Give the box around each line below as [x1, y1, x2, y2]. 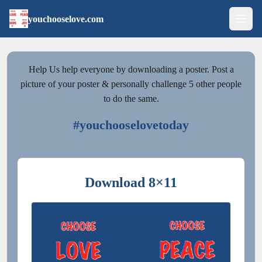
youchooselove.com [28, 13, 104, 24]
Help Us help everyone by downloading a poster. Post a [28, 64, 234, 74]
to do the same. [103, 93, 159, 104]
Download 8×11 [85, 174, 177, 190]
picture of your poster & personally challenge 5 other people [20, 78, 242, 89]
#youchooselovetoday [73, 117, 189, 132]
